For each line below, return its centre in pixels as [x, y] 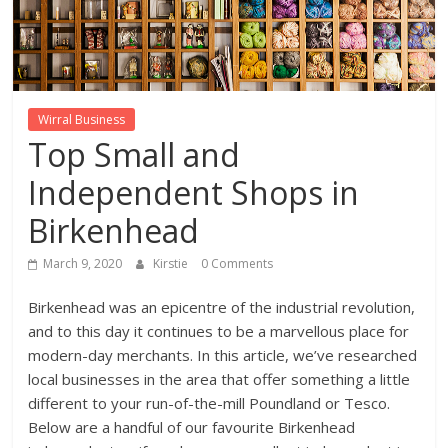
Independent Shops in [194, 193]
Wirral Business [82, 120]
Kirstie [172, 264]
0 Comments [237, 264]
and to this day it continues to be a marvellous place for [219, 331]
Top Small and [134, 155]
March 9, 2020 [83, 264]
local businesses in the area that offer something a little [219, 379]
